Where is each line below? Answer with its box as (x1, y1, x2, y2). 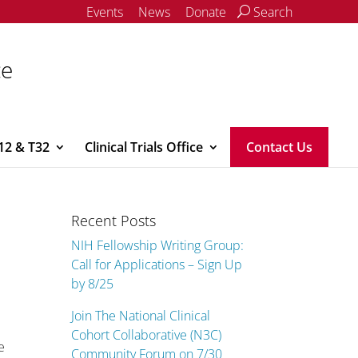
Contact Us (246, 138, 312, 156)
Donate (185, 3, 226, 21)
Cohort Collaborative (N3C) (71, 326, 222, 344)
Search (250, 3, 292, 21)
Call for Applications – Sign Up (71, 256, 243, 273)
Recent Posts (71, 211, 157, 230)
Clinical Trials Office (85, 138, 203, 156)
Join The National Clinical (71, 307, 211, 324)
